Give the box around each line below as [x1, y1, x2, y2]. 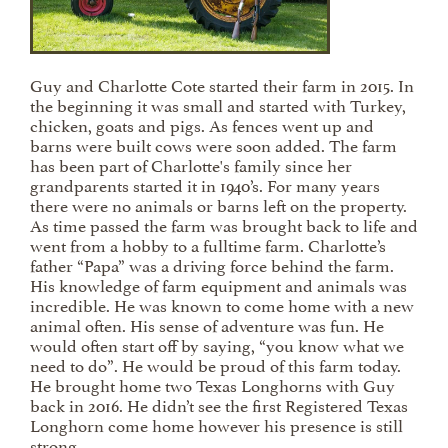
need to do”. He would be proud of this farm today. [30, 351, 401, 377]
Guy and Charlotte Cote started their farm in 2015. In [30, 71, 414, 97]
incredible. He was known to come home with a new [30, 291, 414, 317]
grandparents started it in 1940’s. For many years [30, 171, 380, 197]
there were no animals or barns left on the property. [30, 191, 407, 217]
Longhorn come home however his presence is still [30, 411, 403, 437]
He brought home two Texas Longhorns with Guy [30, 371, 395, 397]
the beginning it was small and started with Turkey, [30, 91, 406, 117]
